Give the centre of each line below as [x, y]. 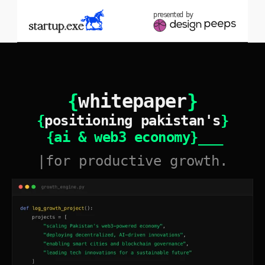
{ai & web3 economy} [122, 137]
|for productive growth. [132, 161]
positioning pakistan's [132, 121]
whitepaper [132, 101]
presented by [173, 15]
